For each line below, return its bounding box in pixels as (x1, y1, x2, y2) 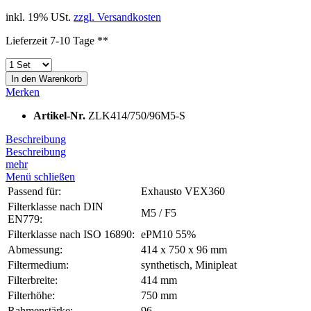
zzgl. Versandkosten (74, 10, 161, 23)
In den (11, 73, 36, 84)
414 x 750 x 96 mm (141, 243, 227, 255)
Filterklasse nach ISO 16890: (8, 228, 135, 240)
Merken (6, 85, 40, 98)
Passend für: (8, 185, 61, 197)
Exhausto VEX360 (141, 185, 225, 197)
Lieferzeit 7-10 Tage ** (6, 34, 108, 47)
